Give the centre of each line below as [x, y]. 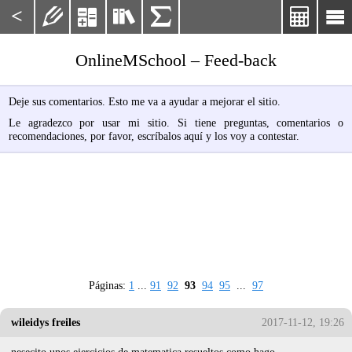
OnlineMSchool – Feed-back [176, 60]
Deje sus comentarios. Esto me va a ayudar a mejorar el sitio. [144, 101]
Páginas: [109, 286]
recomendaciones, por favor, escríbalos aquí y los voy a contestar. [154, 136]
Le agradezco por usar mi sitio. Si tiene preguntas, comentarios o [176, 123]
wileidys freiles [46, 323]
